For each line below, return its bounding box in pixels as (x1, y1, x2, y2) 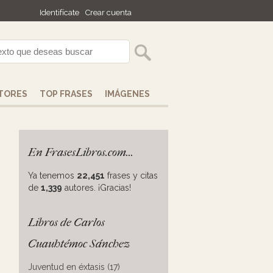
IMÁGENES (105, 89, 150, 99)
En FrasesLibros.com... (28, 146, 133, 159)
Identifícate (40, 8, 79, 17)
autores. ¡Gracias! (62, 183, 131, 193)
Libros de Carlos (28, 216, 105, 229)
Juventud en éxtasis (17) (28, 262, 120, 272)
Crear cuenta (85, 8, 132, 17)
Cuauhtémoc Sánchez (28, 237, 130, 250)
